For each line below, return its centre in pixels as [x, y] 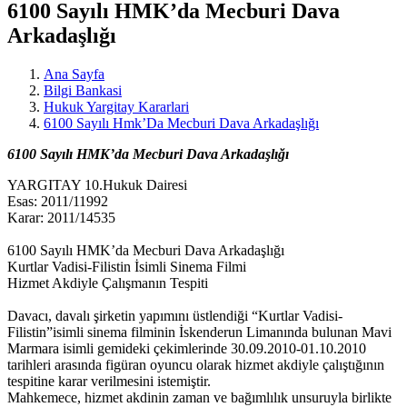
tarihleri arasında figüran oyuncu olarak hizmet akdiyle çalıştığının [196, 364]
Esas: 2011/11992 [60, 201]
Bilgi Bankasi [83, 90]
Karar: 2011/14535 [63, 217]
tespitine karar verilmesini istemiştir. [109, 381]
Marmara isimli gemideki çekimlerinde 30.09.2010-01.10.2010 [187, 348]
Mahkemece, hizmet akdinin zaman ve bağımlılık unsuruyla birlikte [199, 397]
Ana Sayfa [74, 74]
